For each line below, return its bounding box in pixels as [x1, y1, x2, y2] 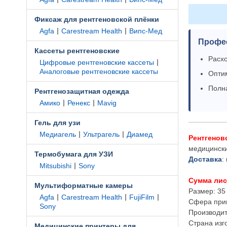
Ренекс [67, 99, 90, 107]
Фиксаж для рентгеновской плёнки [34, 15, 159, 23]
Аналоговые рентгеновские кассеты [40, 67, 158, 75]
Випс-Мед [129, 27, 162, 35]
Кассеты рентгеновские [34, 47, 120, 55]
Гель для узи [34, 119, 81, 127]
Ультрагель [83, 130, 120, 138]
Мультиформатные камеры [34, 181, 133, 190]
